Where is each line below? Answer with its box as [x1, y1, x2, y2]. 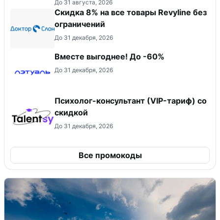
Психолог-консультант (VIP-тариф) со [55, 96, 207, 106]
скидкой [55, 108, 88, 118]
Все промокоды [78, 150, 142, 161]
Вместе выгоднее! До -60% [55, 52, 165, 62]
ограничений [55, 19, 105, 29]
